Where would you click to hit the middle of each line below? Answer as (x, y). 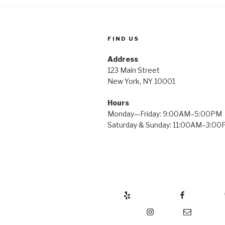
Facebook (159, 192)
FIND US (123, 38)
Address (123, 59)
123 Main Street (134, 70)
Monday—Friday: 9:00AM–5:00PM (165, 114)
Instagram (127, 208)
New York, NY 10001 (141, 81)
